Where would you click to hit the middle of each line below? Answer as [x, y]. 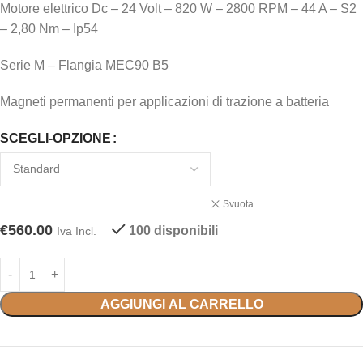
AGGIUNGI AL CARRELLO [181, 304]
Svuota [238, 204]
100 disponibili [173, 230]
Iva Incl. [77, 231]
